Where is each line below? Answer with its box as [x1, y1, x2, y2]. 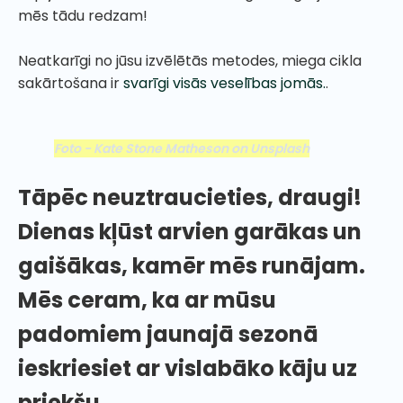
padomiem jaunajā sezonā [18, 318, 318, 349]
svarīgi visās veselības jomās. [123, 72, 326, 94]
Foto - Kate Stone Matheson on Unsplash [54, 139, 309, 157]
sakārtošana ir [18, 72, 123, 94]
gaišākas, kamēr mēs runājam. [18, 250, 365, 281]
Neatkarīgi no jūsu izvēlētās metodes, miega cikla [18, 49, 362, 71]
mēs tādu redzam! [18, 4, 148, 26]
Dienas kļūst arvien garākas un [18, 216, 362, 246]
